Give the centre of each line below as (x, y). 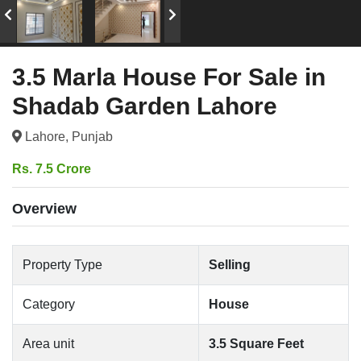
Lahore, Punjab (67, 137)
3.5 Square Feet (256, 344)
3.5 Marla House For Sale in (169, 77)
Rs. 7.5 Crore (52, 169)
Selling (230, 265)
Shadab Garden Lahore (145, 106)
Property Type (62, 265)
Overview (44, 209)
